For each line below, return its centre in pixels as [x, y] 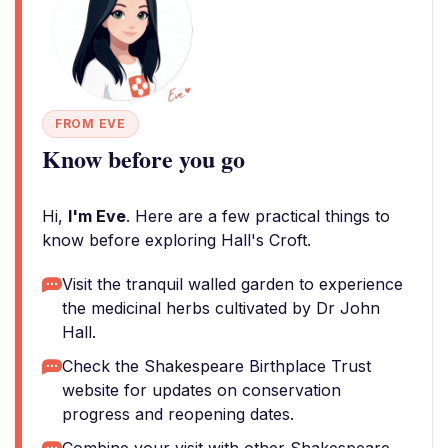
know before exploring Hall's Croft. [176, 240]
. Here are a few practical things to [258, 216]
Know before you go [143, 158]
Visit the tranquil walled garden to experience [232, 284]
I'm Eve [97, 216]
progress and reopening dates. [178, 414]
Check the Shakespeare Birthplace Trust [216, 366]
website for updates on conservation [201, 390]
